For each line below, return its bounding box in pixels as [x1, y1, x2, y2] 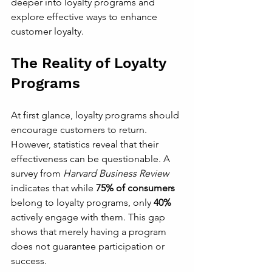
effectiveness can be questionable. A [11, 153, 172, 165]
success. [11, 255, 47, 267]
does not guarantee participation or [11, 240, 167, 252]
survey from [11, 168, 63, 179]
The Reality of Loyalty [11, 55, 170, 72]
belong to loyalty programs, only [11, 197, 154, 208]
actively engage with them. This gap [11, 211, 168, 223]
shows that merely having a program [11, 226, 169, 237]
